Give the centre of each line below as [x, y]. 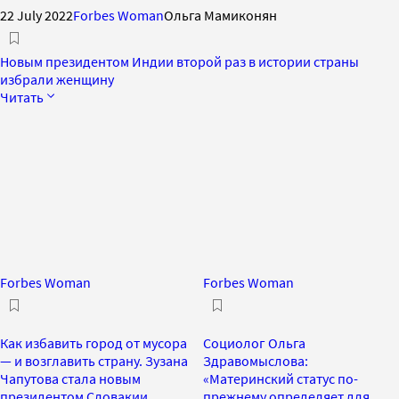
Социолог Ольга [254, 342]
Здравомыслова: [256, 360]
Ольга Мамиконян [220, 15]
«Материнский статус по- [281, 378]
